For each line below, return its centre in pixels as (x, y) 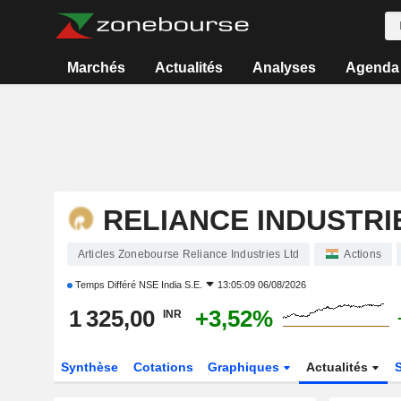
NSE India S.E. (170, 285)
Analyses (284, 68)
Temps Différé (105, 285)
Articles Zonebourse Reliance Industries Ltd (188, 254)
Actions (363, 254)
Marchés (97, 68)
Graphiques (246, 367)
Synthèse (89, 367)
